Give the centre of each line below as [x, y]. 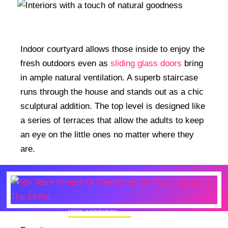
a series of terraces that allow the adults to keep [112, 121]
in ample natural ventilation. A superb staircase [109, 78]
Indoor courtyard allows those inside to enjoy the [112, 49]
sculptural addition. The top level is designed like [113, 106]
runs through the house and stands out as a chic [112, 92]
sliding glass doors [146, 64]
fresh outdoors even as [65, 64]
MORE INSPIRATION [93, 212]
